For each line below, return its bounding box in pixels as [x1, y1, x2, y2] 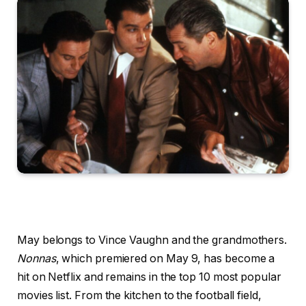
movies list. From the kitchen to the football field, [17, 288, 262, 302]
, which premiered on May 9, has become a [55, 251, 275, 265]
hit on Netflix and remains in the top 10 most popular [17, 270, 281, 283]
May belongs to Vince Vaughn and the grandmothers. [17, 233, 288, 247]
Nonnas [17, 251, 56, 265]
